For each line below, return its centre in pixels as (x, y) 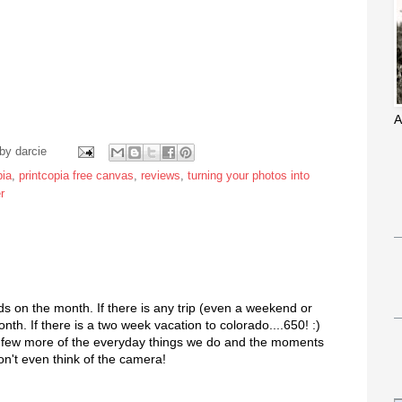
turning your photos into (249, 175)
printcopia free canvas (76, 175)
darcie (31, 151)
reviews (161, 175)
